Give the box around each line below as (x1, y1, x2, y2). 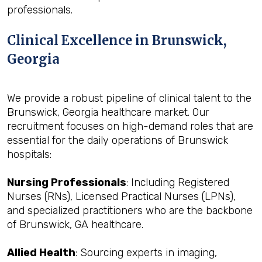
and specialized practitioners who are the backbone (7, 204, 253, 217)
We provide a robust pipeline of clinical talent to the (7, 92, 251, 105)
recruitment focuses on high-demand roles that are (7, 120, 253, 133)
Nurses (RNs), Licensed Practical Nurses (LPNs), (7, 190, 236, 203)
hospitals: (7, 148, 51, 161)
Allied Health (7, 246, 75, 259)
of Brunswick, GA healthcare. (7, 218, 143, 231)
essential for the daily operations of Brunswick (7, 134, 228, 147)
